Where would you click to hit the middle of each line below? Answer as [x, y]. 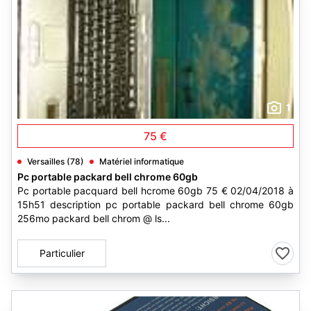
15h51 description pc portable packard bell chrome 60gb [155, 204]
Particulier [62, 253]
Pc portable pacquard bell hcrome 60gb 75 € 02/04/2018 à [155, 191]
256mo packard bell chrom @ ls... [94, 218]
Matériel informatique [142, 161]
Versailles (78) [56, 161]
